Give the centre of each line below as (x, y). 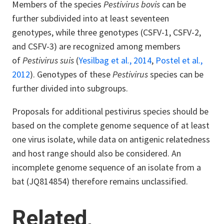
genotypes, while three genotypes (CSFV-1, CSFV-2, (106, 32)
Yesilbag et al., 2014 (115, 60)
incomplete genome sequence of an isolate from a (106, 167)
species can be (176, 74)
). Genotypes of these (71, 74)
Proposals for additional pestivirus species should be (110, 111)
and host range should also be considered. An (96, 153)
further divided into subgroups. (71, 88)
